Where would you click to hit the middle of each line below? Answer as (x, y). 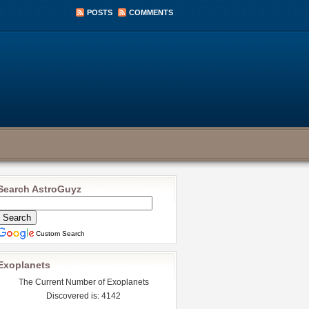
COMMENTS (151, 12)
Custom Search (60, 233)
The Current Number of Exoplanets (83, 282)
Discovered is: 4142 (83, 296)
